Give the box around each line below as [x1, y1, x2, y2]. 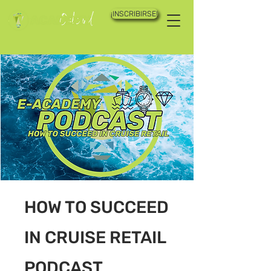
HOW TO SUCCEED [24, 197, 169, 218]
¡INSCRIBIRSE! [111, 9, 158, 18]
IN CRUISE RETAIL [24, 227, 166, 248]
